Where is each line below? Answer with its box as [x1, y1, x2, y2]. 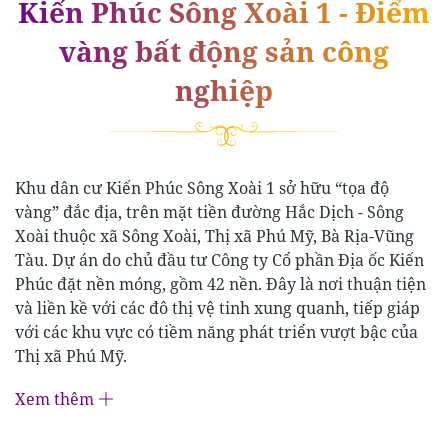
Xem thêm [15, 387, 94, 410]
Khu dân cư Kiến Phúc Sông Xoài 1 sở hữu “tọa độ [15, 176, 389, 199]
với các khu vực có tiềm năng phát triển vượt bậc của [15, 320, 418, 343]
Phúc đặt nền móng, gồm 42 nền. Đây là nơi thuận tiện [15, 272, 426, 295]
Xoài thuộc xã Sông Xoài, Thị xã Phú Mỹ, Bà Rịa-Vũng [15, 224, 414, 247]
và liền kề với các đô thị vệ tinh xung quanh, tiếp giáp [15, 296, 420, 319]
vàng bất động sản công [59, 32, 389, 71]
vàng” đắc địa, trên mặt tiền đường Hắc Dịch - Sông [15, 200, 404, 223]
